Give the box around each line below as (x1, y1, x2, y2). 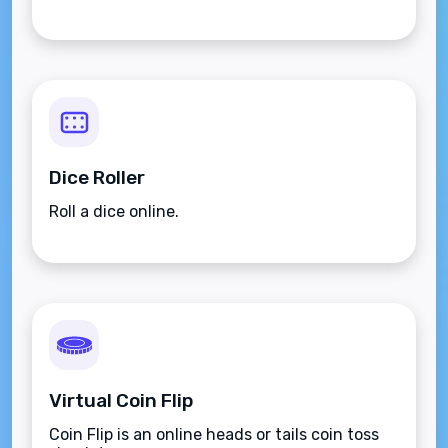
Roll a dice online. (49, 202, 179, 221)
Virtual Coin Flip (49, 389, 193, 412)
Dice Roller (49, 166, 145, 189)
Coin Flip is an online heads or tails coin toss (49, 425, 379, 444)
